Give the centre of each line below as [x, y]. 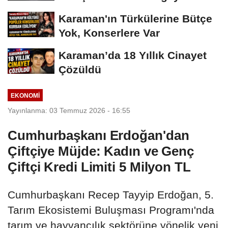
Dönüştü [80, 11]
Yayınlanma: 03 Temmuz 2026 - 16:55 [69, 111]
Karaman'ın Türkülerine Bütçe [135, 19]
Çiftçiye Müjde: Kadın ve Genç [101, 151]
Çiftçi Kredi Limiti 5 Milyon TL [99, 167]
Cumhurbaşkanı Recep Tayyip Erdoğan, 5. [111, 195]
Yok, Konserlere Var [109, 33]
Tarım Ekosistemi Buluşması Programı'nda [111, 210]
